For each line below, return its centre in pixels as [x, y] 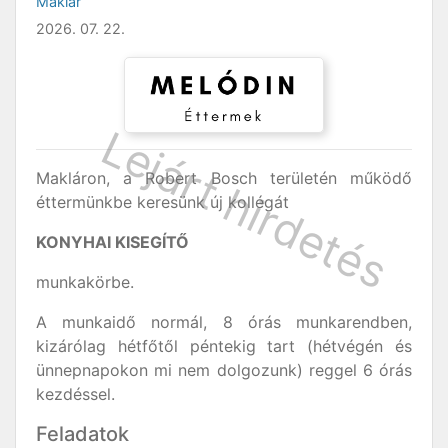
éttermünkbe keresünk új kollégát [162, 202]
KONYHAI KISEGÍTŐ [112, 242]
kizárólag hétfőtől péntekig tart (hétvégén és [224, 346]
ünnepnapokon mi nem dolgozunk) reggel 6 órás [224, 370]
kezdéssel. [75, 394]
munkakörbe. [85, 282]
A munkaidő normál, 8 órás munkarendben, [224, 322]
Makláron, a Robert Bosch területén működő [224, 178]
